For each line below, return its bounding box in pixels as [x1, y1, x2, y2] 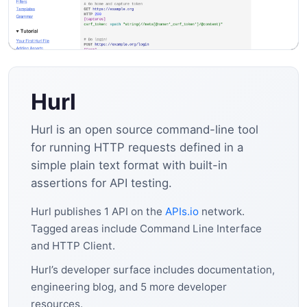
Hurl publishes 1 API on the [31, 204, 165, 218]
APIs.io [165, 204, 199, 218]
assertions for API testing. [31, 175, 172, 190]
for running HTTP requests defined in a [31, 140, 243, 154]
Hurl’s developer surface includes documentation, [31, 262, 275, 276]
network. [199, 204, 245, 218]
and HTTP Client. [31, 238, 115, 252]
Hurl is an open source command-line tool [31, 122, 258, 136]
